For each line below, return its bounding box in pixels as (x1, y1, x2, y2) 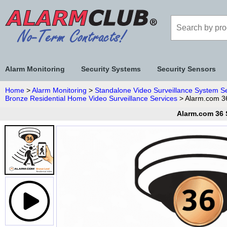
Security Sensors (157, 65, 216, 73)
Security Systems (81, 65, 141, 73)
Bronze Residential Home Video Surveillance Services (5, 94, 177, 102)
